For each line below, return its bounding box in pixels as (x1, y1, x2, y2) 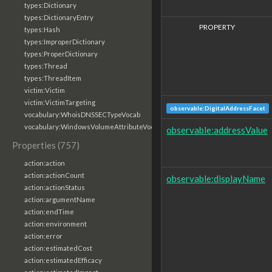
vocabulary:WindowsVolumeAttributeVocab (24, 123, 161, 131)
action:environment (24, 220, 87, 228)
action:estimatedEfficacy (24, 256, 102, 264)
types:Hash (24, 25, 60, 33)
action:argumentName (24, 195, 95, 203)
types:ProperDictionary (24, 50, 98, 58)
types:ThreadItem (24, 74, 81, 82)
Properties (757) (12, 140, 80, 151)
